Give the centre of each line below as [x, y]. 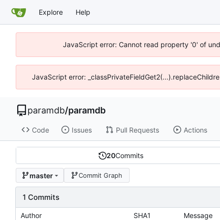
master [41, 175]
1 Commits [41, 197]
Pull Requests [137, 130]
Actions [195, 130]
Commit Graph [101, 175]
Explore [51, 12]
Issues [82, 130]
